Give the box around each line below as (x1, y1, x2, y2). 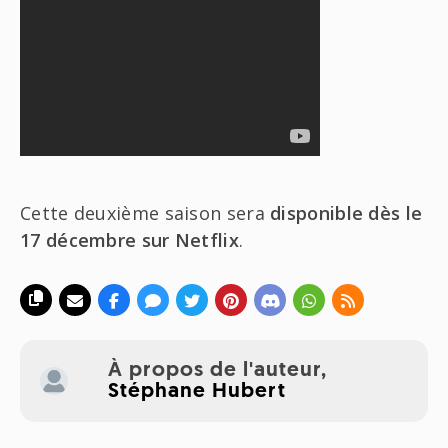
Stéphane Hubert (107, 380, 286, 402)
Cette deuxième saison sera (20, 200, 271, 225)
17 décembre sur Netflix (20, 227, 239, 252)
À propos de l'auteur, (107, 359, 327, 381)
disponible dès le (270, 200, 423, 225)
